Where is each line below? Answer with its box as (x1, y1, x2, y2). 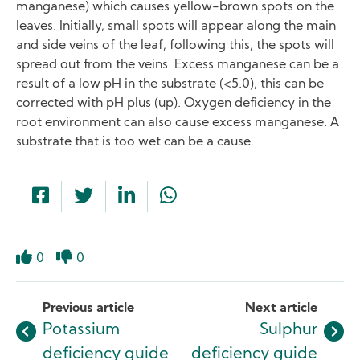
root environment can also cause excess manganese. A (16, 116, 339, 129)
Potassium (43, 321, 120, 338)
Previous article (43, 301, 134, 315)
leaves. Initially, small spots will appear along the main (16, 19, 336, 33)
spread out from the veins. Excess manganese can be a (16, 58, 339, 72)
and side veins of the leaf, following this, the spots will (16, 39, 334, 52)
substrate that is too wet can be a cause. (16, 135, 254, 149)
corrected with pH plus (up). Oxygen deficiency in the (16, 96, 331, 110)
